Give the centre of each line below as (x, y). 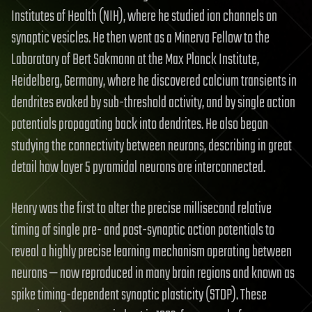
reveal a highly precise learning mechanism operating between (151, 252)
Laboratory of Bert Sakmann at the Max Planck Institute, (135, 60)
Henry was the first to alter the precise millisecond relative (141, 209)
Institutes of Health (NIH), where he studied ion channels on (144, 16)
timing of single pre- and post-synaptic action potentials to (143, 230)
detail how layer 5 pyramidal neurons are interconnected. (138, 167)
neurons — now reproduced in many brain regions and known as (153, 273)
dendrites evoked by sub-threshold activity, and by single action (153, 103)
